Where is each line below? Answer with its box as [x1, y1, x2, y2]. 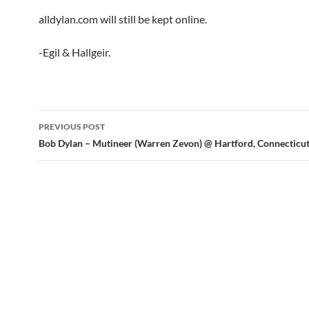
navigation [38, 134, 123, 157]
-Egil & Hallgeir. [39, 46, 110, 59]
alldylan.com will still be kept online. [39, 12, 207, 26]
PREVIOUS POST [39, 121, 105, 132]
